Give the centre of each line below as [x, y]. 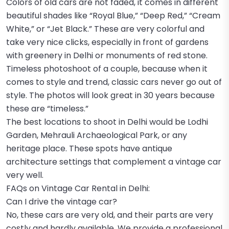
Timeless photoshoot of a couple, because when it [107, 69]
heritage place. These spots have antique [89, 148]
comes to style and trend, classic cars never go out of [114, 82]
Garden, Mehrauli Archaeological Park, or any [97, 135]
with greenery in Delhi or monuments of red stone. [107, 55]
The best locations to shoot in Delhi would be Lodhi [107, 122]
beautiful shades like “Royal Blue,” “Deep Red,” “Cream [113, 16]
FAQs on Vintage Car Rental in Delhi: [78, 188]
